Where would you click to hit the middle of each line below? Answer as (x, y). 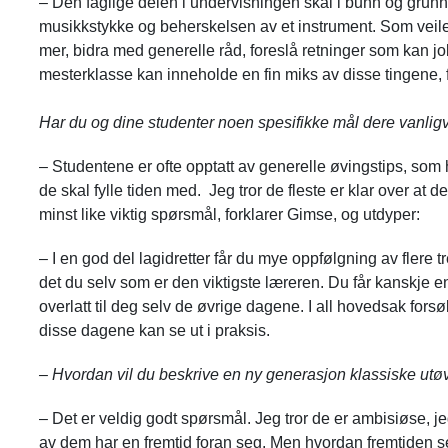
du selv (90, 282)
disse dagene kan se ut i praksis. (154, 330)
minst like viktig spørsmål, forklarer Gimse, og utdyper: (229, 214)
